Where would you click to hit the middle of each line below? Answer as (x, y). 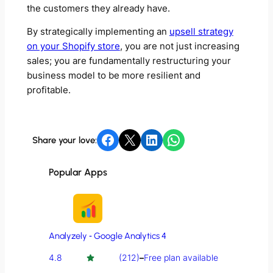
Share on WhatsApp (170, 139)
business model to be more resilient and (113, 76)
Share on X (126, 139)
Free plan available (181, 258)
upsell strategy (201, 32)
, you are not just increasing (179, 47)
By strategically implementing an (98, 32)
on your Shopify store (73, 47)
